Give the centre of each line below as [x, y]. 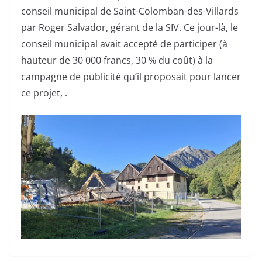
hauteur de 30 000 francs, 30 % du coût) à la [117, 61]
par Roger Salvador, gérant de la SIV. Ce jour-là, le [130, 28]
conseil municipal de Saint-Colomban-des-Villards [130, 11]
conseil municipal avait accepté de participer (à [124, 44]
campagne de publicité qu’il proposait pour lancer [131, 77]
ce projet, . [44, 93]
